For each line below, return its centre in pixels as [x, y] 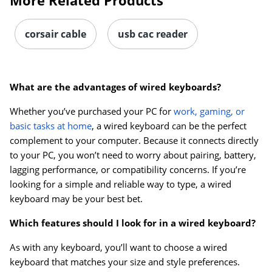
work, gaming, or [209, 111]
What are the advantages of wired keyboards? [115, 87]
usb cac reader [153, 34]
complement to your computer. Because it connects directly [134, 141]
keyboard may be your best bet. [76, 199]
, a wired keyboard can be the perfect [169, 126]
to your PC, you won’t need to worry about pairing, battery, [133, 155]
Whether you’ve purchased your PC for [92, 111]
